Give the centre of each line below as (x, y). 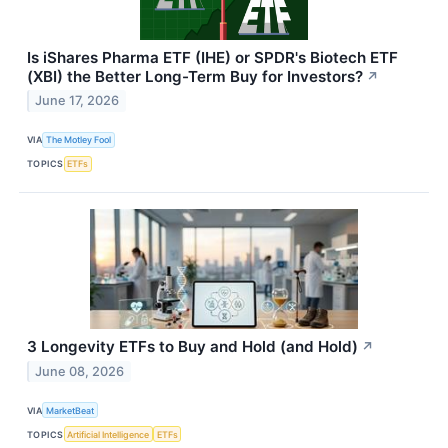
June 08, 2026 (80, 371)
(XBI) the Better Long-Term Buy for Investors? (195, 76)
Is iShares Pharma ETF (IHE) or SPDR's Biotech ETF (212, 57)
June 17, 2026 (77, 101)
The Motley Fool (79, 140)
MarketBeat (70, 410)
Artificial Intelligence (108, 434)
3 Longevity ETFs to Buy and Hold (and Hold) (192, 347)
